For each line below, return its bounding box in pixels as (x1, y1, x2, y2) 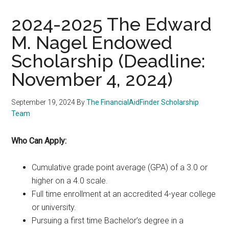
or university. (32, 202, 77, 212)
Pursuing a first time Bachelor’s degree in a (32, 215, 184, 225)
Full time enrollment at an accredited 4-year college (32, 189, 216, 199)
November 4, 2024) (11, 68, 173, 90)
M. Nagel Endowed (11, 31, 173, 53)
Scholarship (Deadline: (11, 50, 206, 72)
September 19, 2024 (11, 98, 76, 106)
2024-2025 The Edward (11, 13, 212, 35)
